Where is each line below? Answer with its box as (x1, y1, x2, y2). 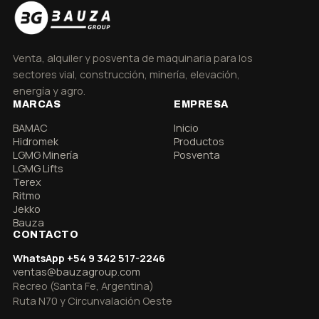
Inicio (174, 121, 199, 135)
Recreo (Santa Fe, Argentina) (13, 279, 154, 293)
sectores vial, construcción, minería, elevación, (13, 68, 240, 81)
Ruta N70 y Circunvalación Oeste (13, 294, 172, 308)
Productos (174, 135, 224, 148)
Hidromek (13, 135, 58, 148)
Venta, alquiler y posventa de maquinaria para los (13, 51, 253, 65)
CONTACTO (13, 229, 79, 240)
